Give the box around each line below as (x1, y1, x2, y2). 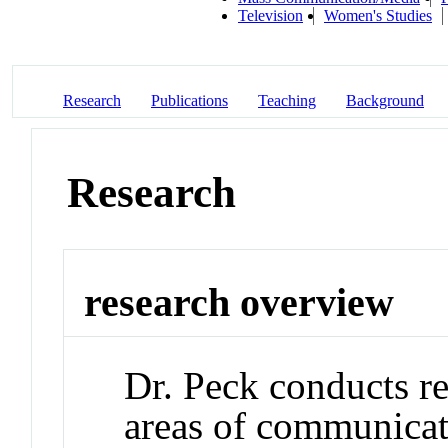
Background (346, 91, 424, 109)
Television (238, 6, 303, 24)
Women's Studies (324, 6, 432, 24)
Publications (151, 91, 228, 109)
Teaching (258, 91, 316, 109)
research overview (84, 280, 395, 326)
